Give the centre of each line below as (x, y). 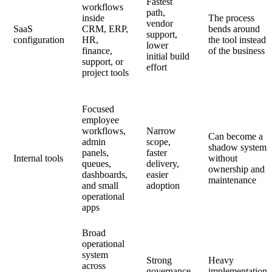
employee (101, 120)
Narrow (161, 131)
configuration (39, 39)
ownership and (237, 169)
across (94, 265)
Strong (159, 260)
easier (158, 174)
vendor (160, 23)
